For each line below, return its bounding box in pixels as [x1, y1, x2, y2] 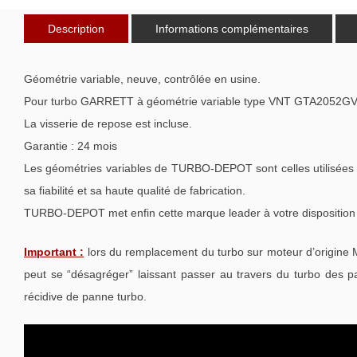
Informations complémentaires [155, 22, 308, 36]
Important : [24, 245, 84, 259]
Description [48, 22, 104, 36]
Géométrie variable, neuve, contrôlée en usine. [24, 73, 261, 86]
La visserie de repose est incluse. [24, 117, 192, 131]
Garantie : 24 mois [24, 139, 117, 153]
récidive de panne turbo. [24, 290, 147, 304]
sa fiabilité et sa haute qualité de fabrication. [24, 184, 245, 198]
